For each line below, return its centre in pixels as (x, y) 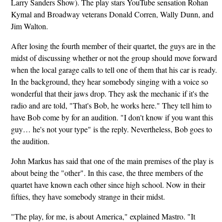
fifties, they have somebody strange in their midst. (88, 197)
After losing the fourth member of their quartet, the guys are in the (113, 46)
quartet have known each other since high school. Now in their (108, 185)
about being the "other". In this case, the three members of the (107, 173)
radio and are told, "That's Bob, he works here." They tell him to (111, 106)
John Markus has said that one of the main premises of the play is (112, 161)
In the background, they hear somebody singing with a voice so (109, 82)
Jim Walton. (29, 26)
